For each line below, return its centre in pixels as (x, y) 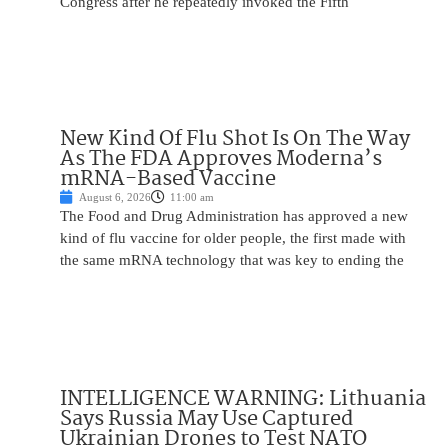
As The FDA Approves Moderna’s (221, 159)
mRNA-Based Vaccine (168, 179)
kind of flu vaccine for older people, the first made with (233, 238)
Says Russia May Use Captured (206, 419)
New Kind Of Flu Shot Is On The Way (235, 139)
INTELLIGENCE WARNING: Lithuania (243, 399)
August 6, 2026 (115, 197)
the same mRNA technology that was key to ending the (232, 260)
